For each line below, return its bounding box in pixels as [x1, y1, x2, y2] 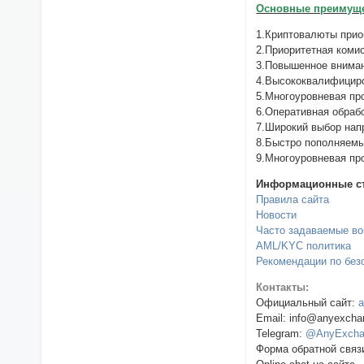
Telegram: [256, 327, 306, 340]
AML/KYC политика [256, 239, 352, 252]
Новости [256, 208, 297, 221]
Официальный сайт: [256, 296, 359, 309]
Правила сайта [256, 193, 330, 206]
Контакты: [256, 280, 310, 293]
